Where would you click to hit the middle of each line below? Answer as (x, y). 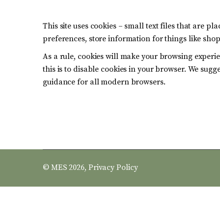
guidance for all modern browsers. (104, 82)
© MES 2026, (66, 167)
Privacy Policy (113, 167)
